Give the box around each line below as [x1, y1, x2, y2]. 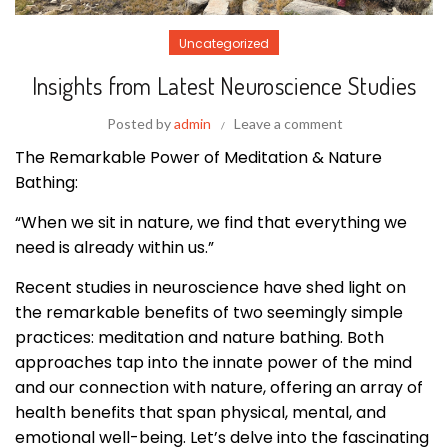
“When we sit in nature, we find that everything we [15, 211, 407, 235]
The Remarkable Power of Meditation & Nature [15, 146, 382, 170]
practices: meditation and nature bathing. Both [15, 326, 384, 350]
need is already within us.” [15, 236, 214, 260]
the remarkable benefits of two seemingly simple [15, 301, 403, 325]
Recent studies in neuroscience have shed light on [15, 276, 406, 300]
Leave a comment [234, 115, 343, 133]
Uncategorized [179, 35, 269, 53]
